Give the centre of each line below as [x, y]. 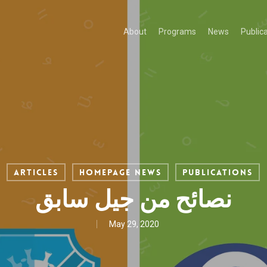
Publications [218, 172]
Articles [36, 172]
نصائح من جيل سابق [133, 199]
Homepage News [120, 172]
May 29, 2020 [134, 224]
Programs [177, 32]
